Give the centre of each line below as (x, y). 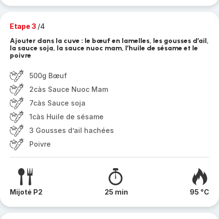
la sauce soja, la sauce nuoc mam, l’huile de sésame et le (104, 48)
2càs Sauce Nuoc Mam (69, 89)
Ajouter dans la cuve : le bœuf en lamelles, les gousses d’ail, (109, 41)
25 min (116, 192)
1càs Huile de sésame (66, 117)
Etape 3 (24, 26)
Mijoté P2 (26, 192)
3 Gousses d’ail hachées (72, 130)
